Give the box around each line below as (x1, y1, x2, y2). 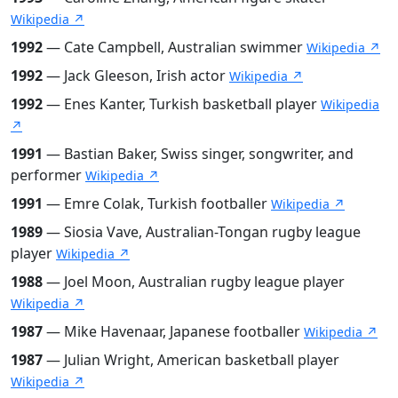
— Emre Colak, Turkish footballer (43, 193, 271, 213)
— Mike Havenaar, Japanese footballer (43, 321, 304, 341)
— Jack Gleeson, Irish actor (43, 65, 229, 85)
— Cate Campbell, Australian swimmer (43, 36, 306, 57)
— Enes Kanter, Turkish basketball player (43, 93, 321, 114)
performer (11, 164, 85, 185)
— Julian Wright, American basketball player (43, 349, 339, 370)
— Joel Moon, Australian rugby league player (43, 271, 345, 291)
